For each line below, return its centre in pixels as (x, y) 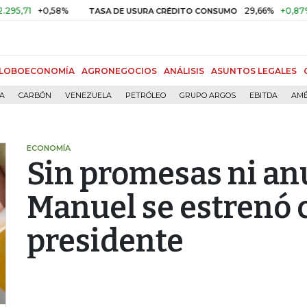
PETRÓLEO (146, 96)
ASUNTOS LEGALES (254, 71)
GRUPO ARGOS (208, 96)
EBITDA (263, 96)
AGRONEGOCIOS (119, 71)
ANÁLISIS (184, 71)
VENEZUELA (88, 96)
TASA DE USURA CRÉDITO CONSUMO (130, 11)
